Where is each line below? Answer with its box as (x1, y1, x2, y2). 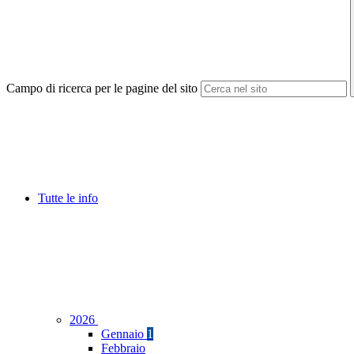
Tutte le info (38, 191, 98, 205)
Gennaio (101, 327, 147, 341)
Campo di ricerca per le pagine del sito (6, 81, 198, 96)
